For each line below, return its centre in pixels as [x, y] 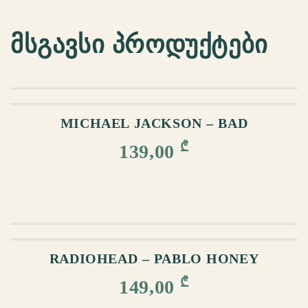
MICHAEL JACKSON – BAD [154, 123]
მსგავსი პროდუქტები [139, 44]
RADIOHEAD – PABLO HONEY [154, 259]
